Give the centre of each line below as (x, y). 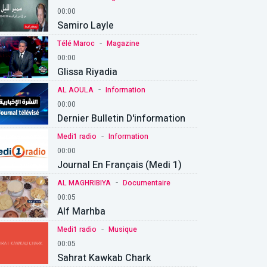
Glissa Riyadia (87, 72)
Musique (123, 229)
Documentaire (147, 183)
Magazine (123, 43)
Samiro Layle (86, 25)
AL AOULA (75, 90)
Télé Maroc (76, 43)
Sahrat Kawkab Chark (104, 258)
